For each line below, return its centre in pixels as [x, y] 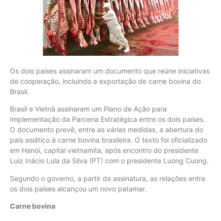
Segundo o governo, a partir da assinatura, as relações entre [108, 178]
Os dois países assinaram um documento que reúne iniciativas [110, 71]
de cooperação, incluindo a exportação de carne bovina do [105, 81]
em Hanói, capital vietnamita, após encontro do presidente [104, 150]
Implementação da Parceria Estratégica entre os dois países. [108, 119]
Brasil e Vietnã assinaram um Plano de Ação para [88, 109]
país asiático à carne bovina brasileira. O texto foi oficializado [109, 140]
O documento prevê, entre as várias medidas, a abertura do [107, 130]
